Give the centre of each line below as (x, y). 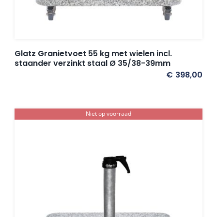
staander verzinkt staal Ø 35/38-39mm (93, 63)
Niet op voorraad (108, 114)
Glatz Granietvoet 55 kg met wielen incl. (93, 54)
